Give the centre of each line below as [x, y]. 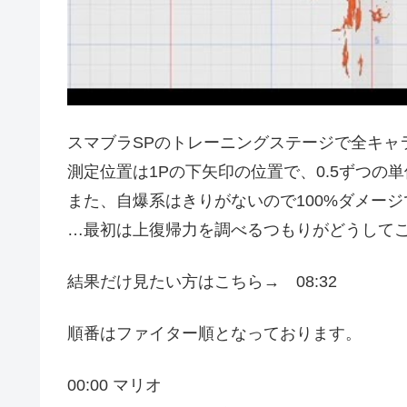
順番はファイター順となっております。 [214, 334]
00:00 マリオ [114, 386]
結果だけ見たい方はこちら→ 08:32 [202, 281]
